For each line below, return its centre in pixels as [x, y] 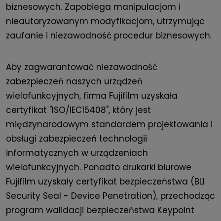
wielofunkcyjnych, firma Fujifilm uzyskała [92, 96]
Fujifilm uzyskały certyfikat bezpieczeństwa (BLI [105, 182]
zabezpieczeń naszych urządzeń [74, 82]
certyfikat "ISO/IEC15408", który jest [78, 110]
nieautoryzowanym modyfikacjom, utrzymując [105, 21]
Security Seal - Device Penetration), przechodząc [110, 196]
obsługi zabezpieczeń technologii [76, 139]
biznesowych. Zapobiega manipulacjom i [93, 7]
